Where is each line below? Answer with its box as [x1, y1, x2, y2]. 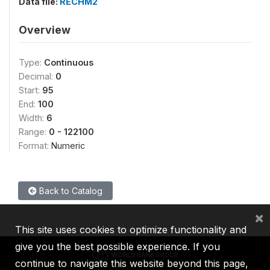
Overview [19, 23, 71, 36]
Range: [19, 126, 49, 137]
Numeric [51, 140, 85, 151]
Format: [19, 140, 51, 151]
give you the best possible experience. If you [15, 240, 220, 253]
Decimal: [19, 71, 55, 81]
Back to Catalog [37, 185, 102, 196]
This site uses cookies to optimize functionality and [15, 224, 246, 236]
